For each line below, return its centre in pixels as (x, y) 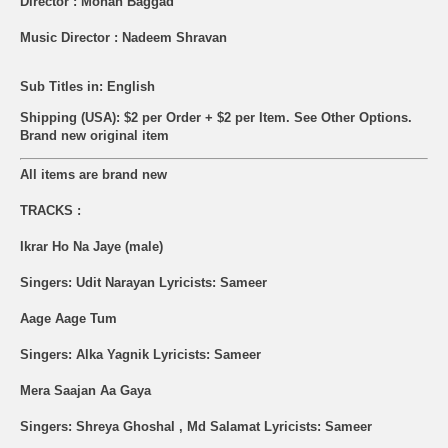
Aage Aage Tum (68, 319)
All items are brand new (93, 175)
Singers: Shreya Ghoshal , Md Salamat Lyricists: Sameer (196, 427)
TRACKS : (50, 211)
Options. (385, 117)
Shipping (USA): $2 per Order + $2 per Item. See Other (189, 117)
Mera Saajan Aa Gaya (85, 391)
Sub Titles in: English (87, 86)
